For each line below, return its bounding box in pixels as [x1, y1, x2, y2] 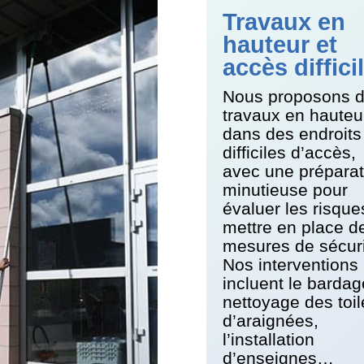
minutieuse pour [222, 180, 348, 200]
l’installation [222, 330, 314, 349]
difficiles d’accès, [222, 143, 356, 162]
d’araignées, [222, 311, 318, 331]
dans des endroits [222, 124, 362, 144]
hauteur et [222, 32, 337, 58]
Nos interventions [222, 255, 358, 275]
